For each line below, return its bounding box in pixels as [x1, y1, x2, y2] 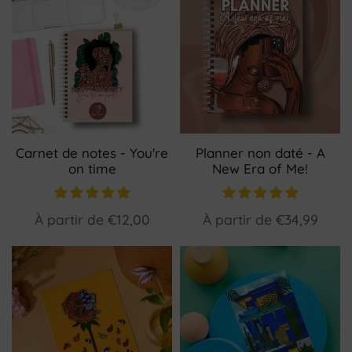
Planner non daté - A [195, 145, 325, 161]
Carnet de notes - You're [16, 145, 168, 161]
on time [68, 160, 116, 177]
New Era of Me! [212, 160, 308, 177]
